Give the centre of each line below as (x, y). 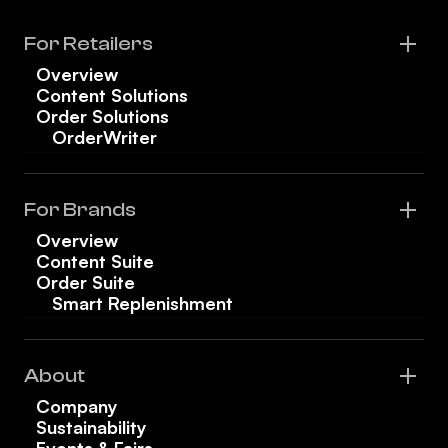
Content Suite (95, 260)
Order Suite (85, 281)
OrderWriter (104, 136)
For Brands (80, 209)
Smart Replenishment (142, 302)
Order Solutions (102, 115)
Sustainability (91, 426)
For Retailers (88, 43)
